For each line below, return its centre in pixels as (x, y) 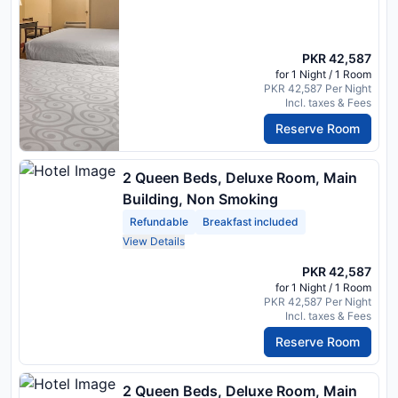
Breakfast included (251, 221)
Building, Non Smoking (200, 199)
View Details (154, 241)
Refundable (159, 221)
